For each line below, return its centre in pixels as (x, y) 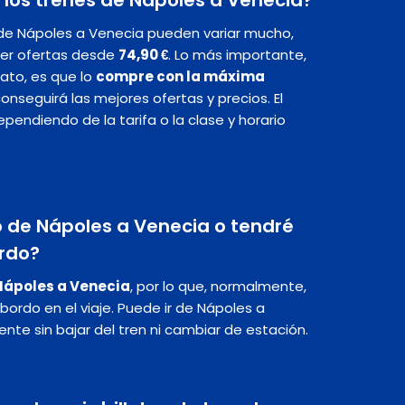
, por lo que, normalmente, (218, 286)
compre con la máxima (180, 76)
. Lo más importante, (237, 54)
